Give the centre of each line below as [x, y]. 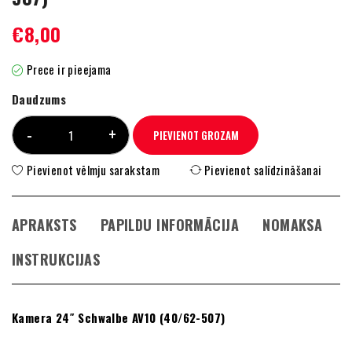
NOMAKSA [293, 225]
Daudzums [39, 99]
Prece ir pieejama [69, 69]
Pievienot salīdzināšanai [263, 170]
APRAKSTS [44, 225]
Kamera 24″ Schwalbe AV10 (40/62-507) [119, 317]
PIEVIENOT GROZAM [196, 135]
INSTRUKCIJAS [56, 259]
